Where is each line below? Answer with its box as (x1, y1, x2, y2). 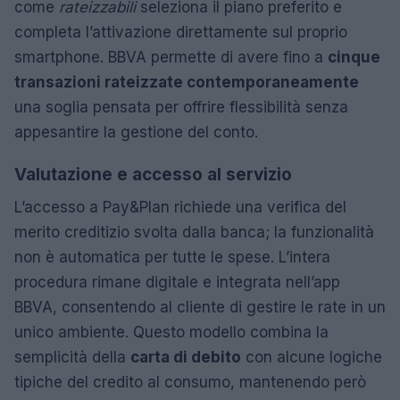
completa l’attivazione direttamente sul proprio (14, 23, 347, 41)
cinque (328, 48, 380, 66)
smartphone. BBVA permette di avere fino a (14, 48, 328, 66)
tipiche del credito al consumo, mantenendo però (14, 373, 366, 391)
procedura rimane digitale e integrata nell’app (14, 273, 340, 291)
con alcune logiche (241, 348, 382, 366)
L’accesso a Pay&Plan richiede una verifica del (14, 198, 346, 216)
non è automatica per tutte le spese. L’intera (14, 248, 330, 266)
